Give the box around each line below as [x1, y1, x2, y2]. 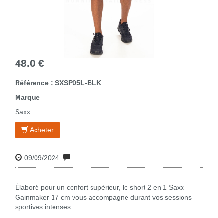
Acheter [28, 126, 54, 134]
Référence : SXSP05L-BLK [15, 78, 101, 87]
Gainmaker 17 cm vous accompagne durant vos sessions [15, 193, 192, 201]
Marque [15, 93, 40, 101]
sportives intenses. [15, 202, 73, 211]
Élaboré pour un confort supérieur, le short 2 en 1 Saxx [15, 183, 184, 191]
